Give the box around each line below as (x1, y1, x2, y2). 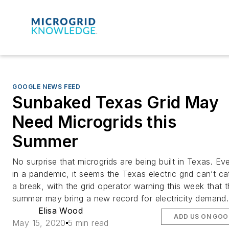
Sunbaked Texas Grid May (12, 92, 219, 112)
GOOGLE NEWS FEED (12, 82, 81, 90)
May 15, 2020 (12, 217, 66, 228)
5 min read (67, 217, 109, 228)
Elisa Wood (38, 205, 83, 216)
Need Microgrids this (12, 111, 176, 132)
